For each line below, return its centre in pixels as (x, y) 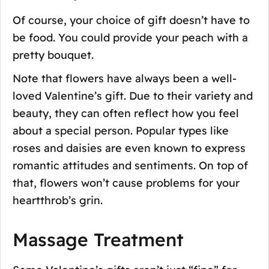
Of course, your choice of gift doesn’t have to (131, 20)
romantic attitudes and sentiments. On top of (130, 165)
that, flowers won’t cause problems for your (126, 183)
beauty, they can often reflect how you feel (126, 113)
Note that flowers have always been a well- (125, 78)
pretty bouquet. (53, 55)
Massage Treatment (98, 239)
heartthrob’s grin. (58, 200)
